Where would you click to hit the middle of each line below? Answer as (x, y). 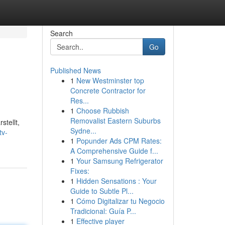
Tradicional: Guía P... (103, 211)
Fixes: (80, 171)
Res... (79, 100)
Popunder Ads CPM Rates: (119, 141)
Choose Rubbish (102, 110)
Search (61, 33)
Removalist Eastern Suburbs (115, 121)
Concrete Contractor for (108, 90)
